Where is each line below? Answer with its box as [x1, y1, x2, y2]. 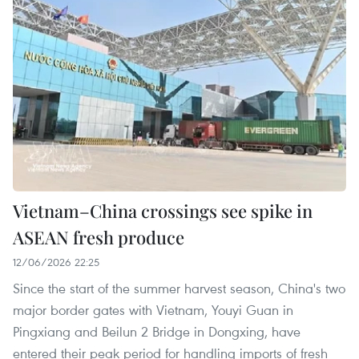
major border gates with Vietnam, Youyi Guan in [13, 300, 293, 319]
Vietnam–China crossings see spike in [13, 198, 313, 223]
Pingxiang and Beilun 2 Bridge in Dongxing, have [13, 321, 301, 341]
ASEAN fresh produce [13, 224, 184, 249]
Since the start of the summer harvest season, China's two [13, 278, 345, 297]
